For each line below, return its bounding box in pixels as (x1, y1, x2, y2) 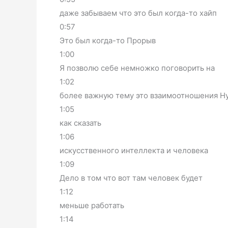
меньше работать (60, 200, 124, 210)
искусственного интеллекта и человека (60, 145, 208, 155)
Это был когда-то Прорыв (60, 35, 156, 45)
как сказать (60, 118, 101, 128)
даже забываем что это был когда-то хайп (60, 8, 217, 18)
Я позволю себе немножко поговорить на (60, 63, 215, 73)
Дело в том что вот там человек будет (60, 173, 203, 183)
